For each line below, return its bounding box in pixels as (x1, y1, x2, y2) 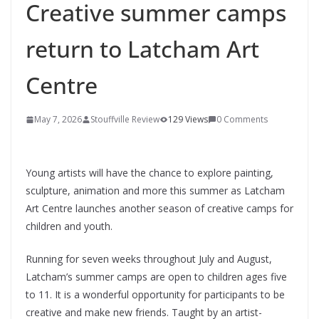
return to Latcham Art (26, 33, 259, 64)
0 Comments (216, 113, 268, 125)
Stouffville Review (90, 113, 159, 125)
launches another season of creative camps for (73, 202, 293, 215)
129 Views (168, 113, 208, 125)
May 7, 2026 (34, 113, 82, 125)
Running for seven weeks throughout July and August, (26, 252, 272, 266)
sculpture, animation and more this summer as (26, 184, 244, 197)
